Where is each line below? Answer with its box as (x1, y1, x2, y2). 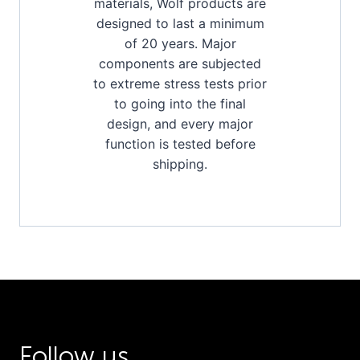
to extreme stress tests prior (93, 75, 267, 92)
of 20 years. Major (124, 35, 236, 51)
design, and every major (107, 115, 253, 132)
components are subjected (99, 55, 261, 72)
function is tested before (104, 135, 256, 152)
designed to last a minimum (96, 14, 264, 31)
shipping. (153, 155, 207, 172)
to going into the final (114, 95, 246, 112)
